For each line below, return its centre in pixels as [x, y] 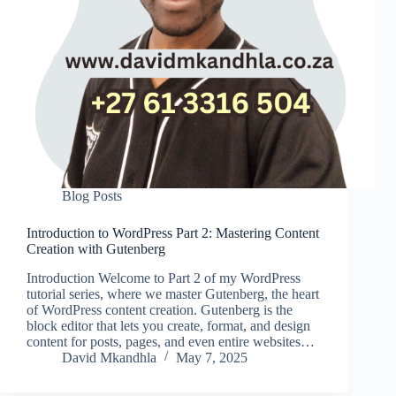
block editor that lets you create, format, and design [168, 325]
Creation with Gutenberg [96, 249]
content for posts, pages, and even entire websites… [171, 341]
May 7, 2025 [212, 357]
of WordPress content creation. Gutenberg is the [160, 309]
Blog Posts [92, 196]
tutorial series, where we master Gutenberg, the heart [173, 293]
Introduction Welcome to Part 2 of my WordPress [164, 278]
